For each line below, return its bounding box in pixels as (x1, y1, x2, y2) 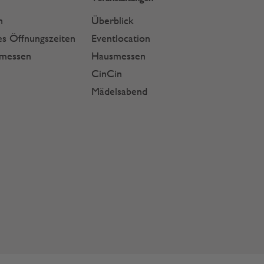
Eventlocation (91, 32, 151, 44)
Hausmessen (91, 49, 146, 62)
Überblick (91, 14, 134, 27)
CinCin (91, 67, 123, 80)
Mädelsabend (91, 85, 148, 97)
